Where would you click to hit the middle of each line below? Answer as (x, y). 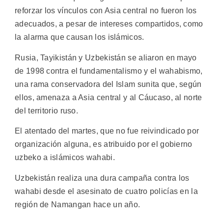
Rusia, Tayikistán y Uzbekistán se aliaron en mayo (106, 57)
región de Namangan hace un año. (78, 204)
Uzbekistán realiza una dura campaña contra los (102, 178)
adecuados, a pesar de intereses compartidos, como (109, 24)
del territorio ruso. (47, 110)
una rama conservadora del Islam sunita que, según (108, 84)
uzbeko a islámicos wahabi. (65, 158)
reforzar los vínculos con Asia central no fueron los (106, 11)
